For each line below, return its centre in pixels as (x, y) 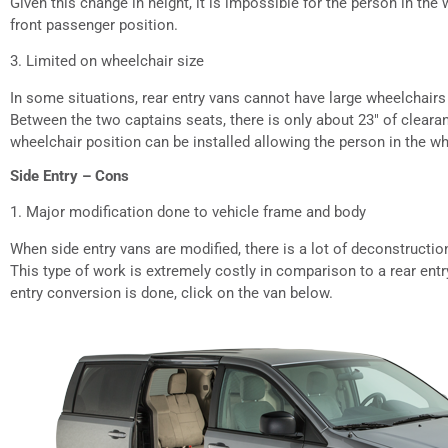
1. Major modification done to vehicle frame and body (188, 212)
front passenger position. (94, 24)
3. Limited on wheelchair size (107, 61)
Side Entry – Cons (69, 176)
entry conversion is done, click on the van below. (171, 292)
